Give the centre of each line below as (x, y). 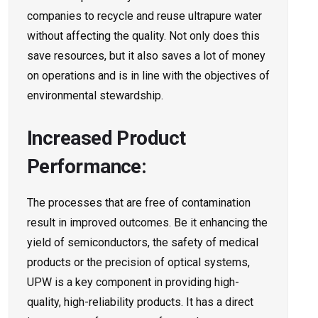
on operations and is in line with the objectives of (148, 76)
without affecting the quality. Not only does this (143, 36)
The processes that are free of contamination (139, 203)
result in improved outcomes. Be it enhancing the (147, 223)
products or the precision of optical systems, (138, 263)
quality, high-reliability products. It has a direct (140, 302)
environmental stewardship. (95, 96)
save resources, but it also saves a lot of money (146, 56)
